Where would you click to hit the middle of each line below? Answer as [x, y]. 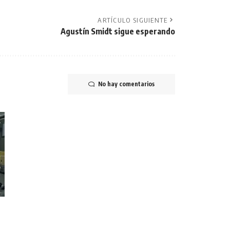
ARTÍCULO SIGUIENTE [133, 20]
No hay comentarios [126, 84]
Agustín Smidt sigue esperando [118, 31]
